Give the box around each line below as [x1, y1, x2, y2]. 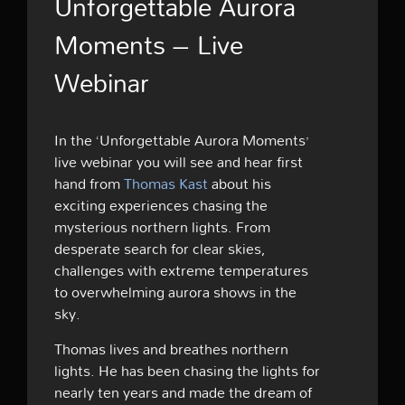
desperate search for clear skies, [54, 234, 266, 264]
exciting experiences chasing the [54, 191, 268, 221]
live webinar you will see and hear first [54, 147, 303, 177]
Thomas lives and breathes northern [54, 334, 288, 364]
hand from [54, 169, 124, 199]
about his [208, 169, 271, 199]
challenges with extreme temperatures [54, 256, 308, 286]
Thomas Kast [124, 169, 208, 199]
